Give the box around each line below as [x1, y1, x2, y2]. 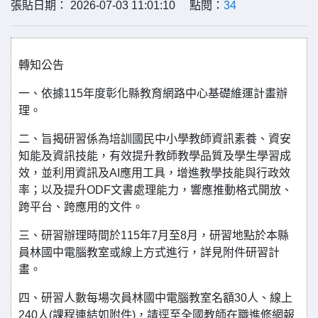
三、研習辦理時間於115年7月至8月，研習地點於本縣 [18, 229, 289, 241]
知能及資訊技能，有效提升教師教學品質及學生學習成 [18, 150, 291, 162]
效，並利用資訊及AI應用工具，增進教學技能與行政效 [18, 167, 290, 179]
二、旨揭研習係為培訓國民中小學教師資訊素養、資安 [18, 133, 291, 145]
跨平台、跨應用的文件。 [18, 201, 143, 213]
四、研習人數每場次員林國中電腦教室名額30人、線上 [18, 292, 292, 304]
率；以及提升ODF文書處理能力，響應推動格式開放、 [18, 184, 292, 196]
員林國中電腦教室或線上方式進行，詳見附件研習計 [18, 246, 280, 258]
